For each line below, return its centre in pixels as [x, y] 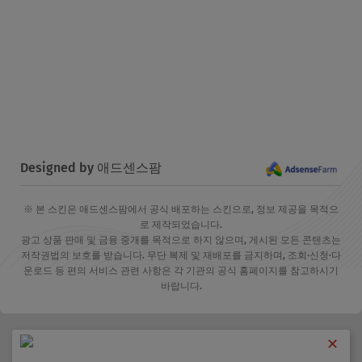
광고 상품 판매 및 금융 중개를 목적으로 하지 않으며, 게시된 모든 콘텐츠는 [181, 240]
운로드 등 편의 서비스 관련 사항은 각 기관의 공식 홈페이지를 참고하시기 [181, 271]
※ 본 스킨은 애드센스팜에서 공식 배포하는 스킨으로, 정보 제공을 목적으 [181, 210]
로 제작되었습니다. [181, 225]
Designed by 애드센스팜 [91, 168]
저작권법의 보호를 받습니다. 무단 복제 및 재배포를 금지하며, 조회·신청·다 [181, 256]
